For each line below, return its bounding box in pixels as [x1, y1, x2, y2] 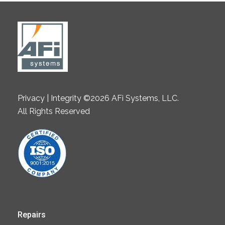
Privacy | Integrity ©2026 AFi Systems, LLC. [18, 93, 179, 103]
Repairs [18, 209, 46, 219]
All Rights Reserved [18, 106, 90, 116]
